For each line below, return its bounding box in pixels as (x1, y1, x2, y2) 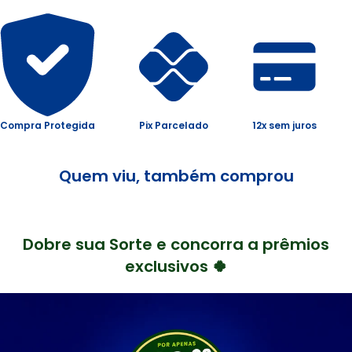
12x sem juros (252, 118, 317, 132)
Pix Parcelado (139, 118, 209, 132)
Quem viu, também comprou (58, 164, 294, 187)
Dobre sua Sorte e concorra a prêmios (23, 233, 329, 255)
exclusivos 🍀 (124, 255, 228, 277)
